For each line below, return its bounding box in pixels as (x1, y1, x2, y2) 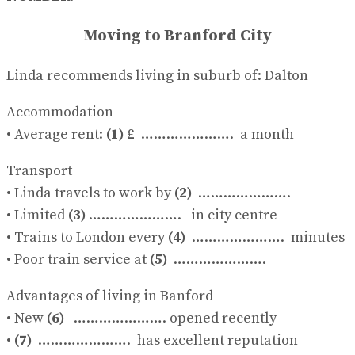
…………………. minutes (185, 227, 345, 246)
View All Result (13, 15, 93, 29)
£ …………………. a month (124, 124, 294, 143)
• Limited (6, 205, 68, 224)
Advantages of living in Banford (6, 286, 213, 305)
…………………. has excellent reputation (32, 330, 298, 349)
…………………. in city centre (86, 205, 277, 224)
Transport (6, 161, 72, 180)
